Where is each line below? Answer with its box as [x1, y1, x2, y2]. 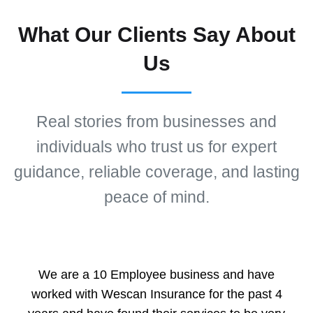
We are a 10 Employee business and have [38, 268, 275, 282]
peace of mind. [103, 189, 210, 207]
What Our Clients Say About [17, 23, 296, 47]
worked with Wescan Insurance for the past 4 [31, 287, 282, 302]
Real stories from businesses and [36, 113, 277, 131]
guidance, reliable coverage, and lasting [13, 163, 300, 182]
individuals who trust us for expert [36, 138, 277, 156]
